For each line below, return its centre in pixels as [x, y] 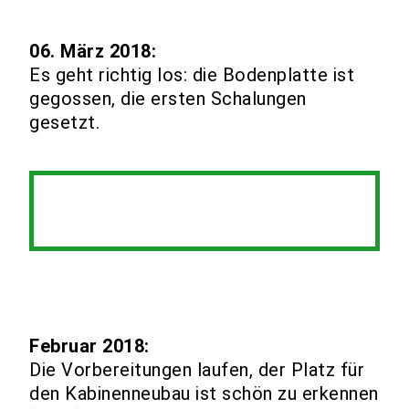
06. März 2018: [93, 51]
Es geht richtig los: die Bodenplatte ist [192, 75]
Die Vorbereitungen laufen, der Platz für [197, 370]
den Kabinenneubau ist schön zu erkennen [204, 393]
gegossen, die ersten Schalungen [168, 99]
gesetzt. [65, 122]
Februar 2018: [89, 346]
